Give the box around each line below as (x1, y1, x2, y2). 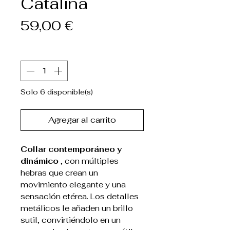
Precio (73, 16, 116, 34)
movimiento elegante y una (21, 180, 126, 190)
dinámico (21, 156, 59, 166)
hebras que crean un (21, 168, 98, 178)
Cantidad (21, 46, 56, 57)
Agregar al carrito (48, 114, 116, 126)
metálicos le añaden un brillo (21, 203, 133, 214)
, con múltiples (59, 156, 119, 166)
